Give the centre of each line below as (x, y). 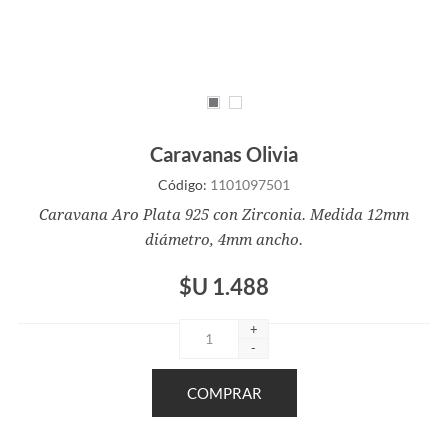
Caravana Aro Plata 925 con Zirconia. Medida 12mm (224, 214)
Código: (182, 184)
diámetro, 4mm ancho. (224, 239)
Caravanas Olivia (224, 153)
